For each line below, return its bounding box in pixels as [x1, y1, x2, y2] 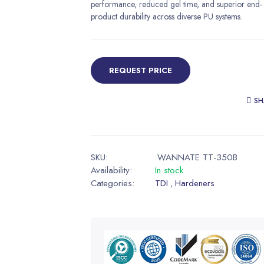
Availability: [91, 163, 132, 177]
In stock [155, 163, 183, 177]
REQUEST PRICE [109, 64, 172, 76]
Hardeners [175, 176, 214, 190]
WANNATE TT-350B [157, 150, 237, 164]
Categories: [91, 176, 134, 190]
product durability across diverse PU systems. [91, 10, 242, 22]
